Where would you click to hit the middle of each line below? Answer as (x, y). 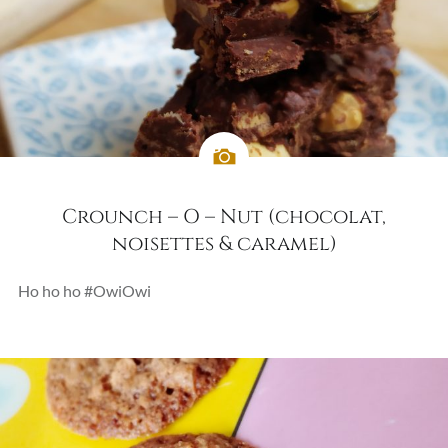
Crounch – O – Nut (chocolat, (224, 216)
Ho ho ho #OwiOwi (84, 290)
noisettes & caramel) (224, 243)
